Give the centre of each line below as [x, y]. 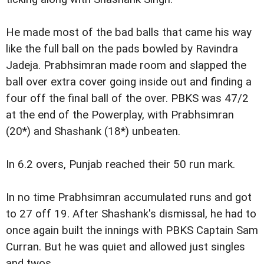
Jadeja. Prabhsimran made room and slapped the [126, 66]
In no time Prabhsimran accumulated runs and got [129, 198]
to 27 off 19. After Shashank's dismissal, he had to [131, 214]
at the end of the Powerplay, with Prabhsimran [120, 115]
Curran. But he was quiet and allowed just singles [126, 247]
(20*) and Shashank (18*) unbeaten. [93, 132]
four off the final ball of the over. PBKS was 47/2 [127, 99]
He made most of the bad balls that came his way [129, 33]
